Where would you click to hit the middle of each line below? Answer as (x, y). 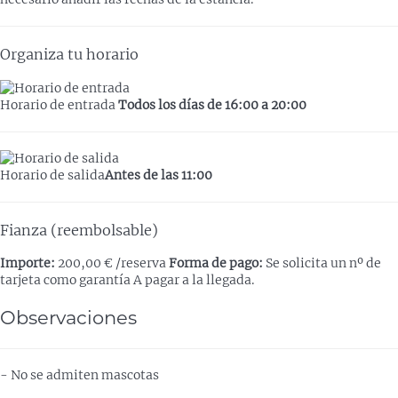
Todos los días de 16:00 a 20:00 (212, 104)
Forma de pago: (216, 263)
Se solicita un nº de (322, 263)
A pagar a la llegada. (194, 280)
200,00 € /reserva (111, 263)
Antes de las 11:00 (159, 175)
